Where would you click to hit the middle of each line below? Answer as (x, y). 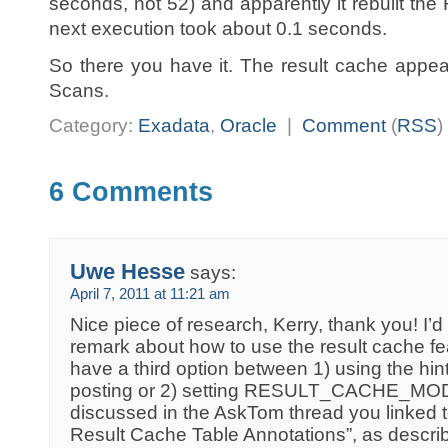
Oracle (248, 126)
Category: (93, 126)
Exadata (174, 126)
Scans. (79, 90)
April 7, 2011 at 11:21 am (150, 294)
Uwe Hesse (128, 272)
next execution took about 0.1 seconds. (218, 28)
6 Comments (131, 192)
